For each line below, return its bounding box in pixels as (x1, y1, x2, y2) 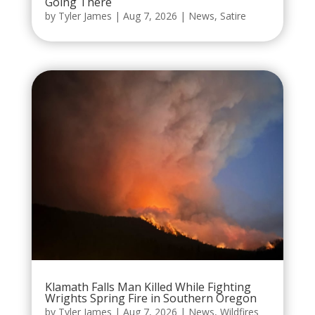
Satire (219, 9, 246, 23)
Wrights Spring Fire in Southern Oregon (44, 290, 257, 306)
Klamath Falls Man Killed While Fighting (44, 278, 251, 295)
